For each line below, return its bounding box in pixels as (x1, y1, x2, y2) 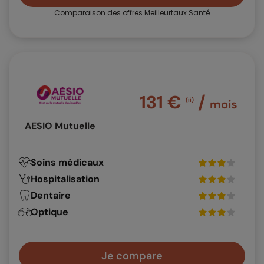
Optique (31, 206, 68, 219)
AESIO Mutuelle (25, 120, 95, 133)
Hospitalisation (31, 173, 100, 186)
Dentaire (31, 189, 71, 202)
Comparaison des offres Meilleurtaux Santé (54, 8, 210, 18)
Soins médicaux (31, 156, 104, 169)
